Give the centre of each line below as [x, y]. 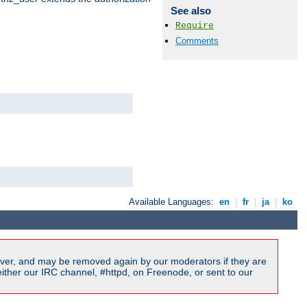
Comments [197, 40]
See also [191, 11]
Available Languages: [173, 202]
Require [195, 26]
